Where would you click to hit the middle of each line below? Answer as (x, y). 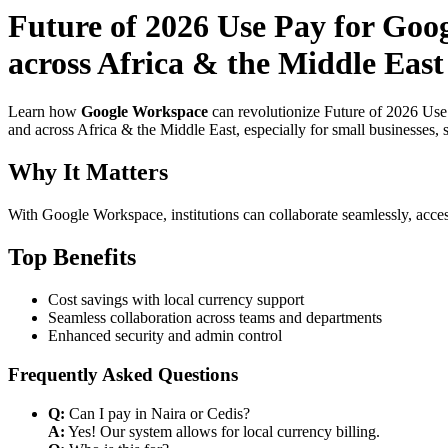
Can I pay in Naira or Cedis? (157, 413)
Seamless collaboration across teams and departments (215, 318)
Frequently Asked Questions (123, 374)
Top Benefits (72, 257)
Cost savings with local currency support (176, 300)
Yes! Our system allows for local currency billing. (222, 431)
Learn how (44, 112)
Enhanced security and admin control (165, 336)
